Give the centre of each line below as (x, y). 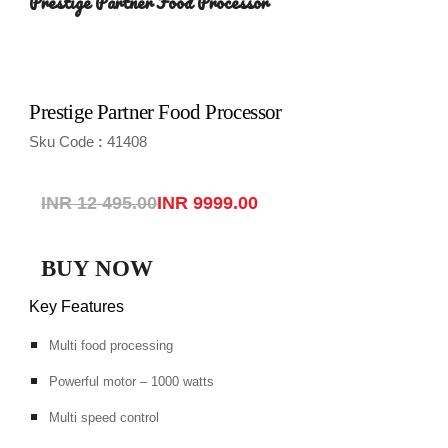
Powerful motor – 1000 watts (132, 381)
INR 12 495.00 (99, 203)
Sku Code (62, 142)
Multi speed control (104, 417)
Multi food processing (111, 345)
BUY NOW (97, 268)
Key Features (77, 306)
